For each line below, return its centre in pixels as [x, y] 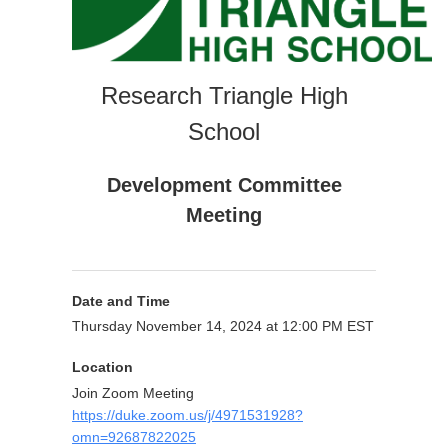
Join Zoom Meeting [133, 393]
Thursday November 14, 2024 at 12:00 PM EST [223, 326]
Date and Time [121, 301]
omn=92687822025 [134, 437]
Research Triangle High [224, 96]
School [224, 132]
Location [102, 367]
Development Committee [224, 185]
